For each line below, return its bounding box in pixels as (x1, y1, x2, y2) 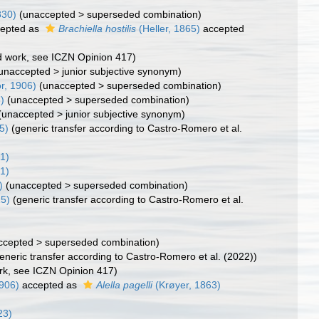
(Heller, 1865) (136, 23, 201, 34)
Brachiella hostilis (58, 23, 137, 34)
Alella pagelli (96, 279, 153, 291)
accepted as (19, 279, 80, 291)
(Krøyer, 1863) (152, 279, 221, 291)
